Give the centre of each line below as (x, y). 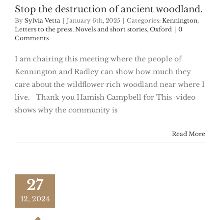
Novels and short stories (111, 29)
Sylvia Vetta (42, 21)
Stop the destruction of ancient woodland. (109, 10)
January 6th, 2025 (94, 21)
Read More (189, 134)
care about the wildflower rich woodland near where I (110, 85)
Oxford (161, 29)
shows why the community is (66, 110)
